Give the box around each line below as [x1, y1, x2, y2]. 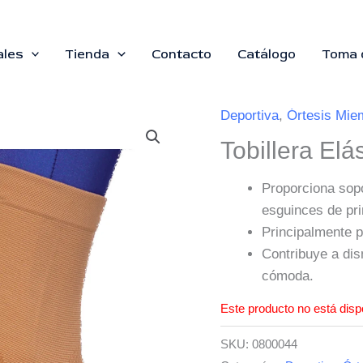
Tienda [65, 46, 110, 62]
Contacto [152, 46, 211, 62]
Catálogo [237, 46, 296, 62]
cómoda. [262, 268, 314, 284]
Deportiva [220, 108, 279, 123]
